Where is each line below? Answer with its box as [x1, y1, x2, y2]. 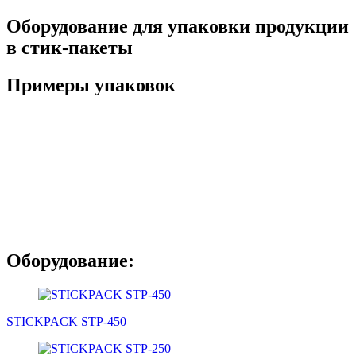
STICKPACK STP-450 [6, 314, 126, 328]
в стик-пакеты [6, 37, 133, 58]
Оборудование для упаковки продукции [6, 15, 349, 37]
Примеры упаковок [6, 74, 176, 95]
